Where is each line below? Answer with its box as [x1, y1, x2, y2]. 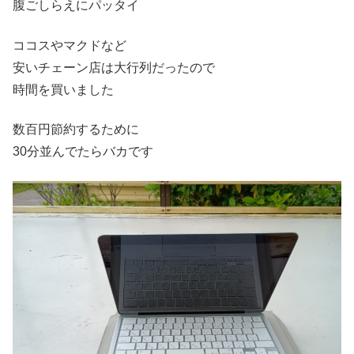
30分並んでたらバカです [13, 145, 153, 159]
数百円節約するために [13, 122, 139, 137]
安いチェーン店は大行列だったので [13, 60, 215, 74]
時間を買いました [13, 82, 114, 96]
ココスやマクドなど [13, 38, 126, 52]
